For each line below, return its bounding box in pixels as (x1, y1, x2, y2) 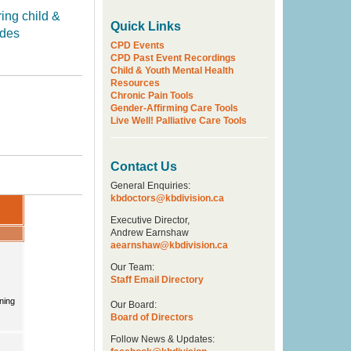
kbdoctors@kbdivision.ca (110, 193, 224, 204)
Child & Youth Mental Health (110, 65, 233, 76)
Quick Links (110, 20, 181, 33)
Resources (110, 78, 160, 89)
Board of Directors (110, 312, 194, 323)
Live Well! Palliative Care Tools (110, 115, 247, 126)
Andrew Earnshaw (110, 227, 189, 238)
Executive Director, (110, 215, 190, 226)
